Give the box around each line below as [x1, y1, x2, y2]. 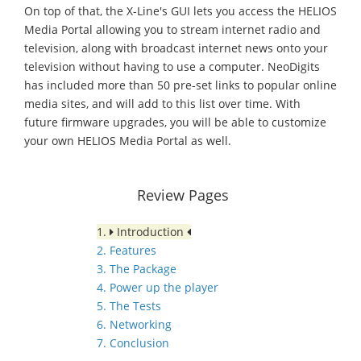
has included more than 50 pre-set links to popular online [24, 77, 337, 93]
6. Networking [97, 317, 172, 333]
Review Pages [137, 185, 229, 205]
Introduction [114, 224, 187, 240]
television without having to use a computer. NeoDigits [24, 59, 320, 75]
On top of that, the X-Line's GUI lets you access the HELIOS [24, 3, 337, 19]
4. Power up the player [97, 280, 218, 296]
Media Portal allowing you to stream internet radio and [24, 22, 321, 38]
